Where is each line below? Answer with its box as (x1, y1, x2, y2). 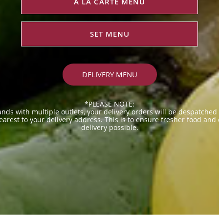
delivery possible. (81, 123, 138, 132)
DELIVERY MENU (82, 69, 137, 79)
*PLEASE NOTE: (85, 99, 134, 109)
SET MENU (89, 29, 130, 39)
